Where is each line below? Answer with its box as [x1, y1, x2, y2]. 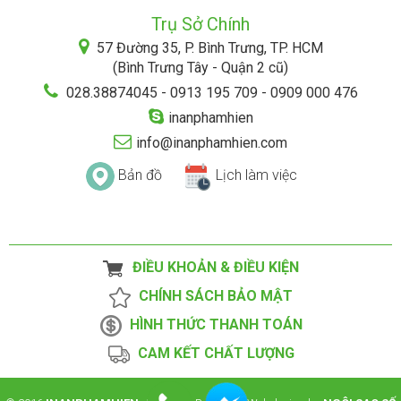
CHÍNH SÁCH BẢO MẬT [132, 286, 293, 304]
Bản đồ [118, 166, 162, 183]
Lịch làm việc [216, 166, 297, 183]
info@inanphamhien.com [136, 133, 287, 151]
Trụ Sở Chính [151, 13, 250, 35]
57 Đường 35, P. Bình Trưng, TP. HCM [92, 38, 323, 56]
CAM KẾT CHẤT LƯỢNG [130, 344, 294, 362]
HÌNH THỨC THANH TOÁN [122, 315, 303, 333]
